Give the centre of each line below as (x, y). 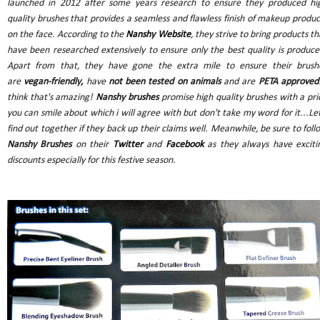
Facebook (182, 144)
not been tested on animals (166, 81)
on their (92, 144)
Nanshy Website (158, 34)
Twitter (127, 144)
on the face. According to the (67, 34)
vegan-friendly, (52, 81)
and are (241, 81)
